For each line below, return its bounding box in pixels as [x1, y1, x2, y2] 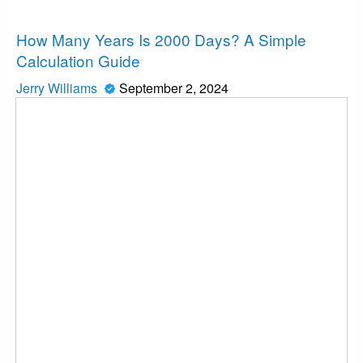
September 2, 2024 [119, 79, 228, 98]
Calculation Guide [16, 49, 140, 72]
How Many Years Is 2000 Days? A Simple [16, 28, 306, 51]
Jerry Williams [16, 79, 100, 98]
